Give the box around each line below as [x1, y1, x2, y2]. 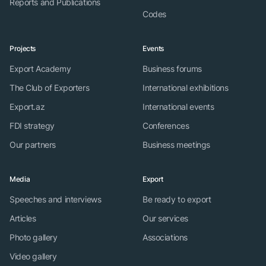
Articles [9, 213, 36, 223]
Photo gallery [9, 232, 58, 242]
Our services [142, 213, 188, 223]
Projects [9, 44, 36, 53]
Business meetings [142, 140, 210, 150]
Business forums [142, 64, 202, 74]
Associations [142, 232, 188, 242]
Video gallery [9, 251, 57, 261]
